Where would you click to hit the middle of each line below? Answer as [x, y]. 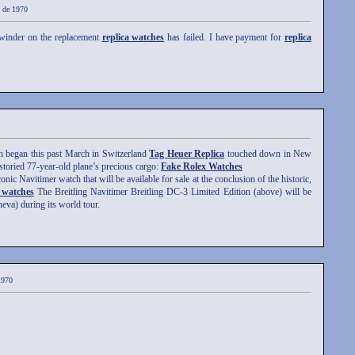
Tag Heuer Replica [187, 154]
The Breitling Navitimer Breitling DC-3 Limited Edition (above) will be [173, 192]
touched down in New [268, 154]
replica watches [133, 38]
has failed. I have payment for [225, 38]
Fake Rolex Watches [202, 167]
